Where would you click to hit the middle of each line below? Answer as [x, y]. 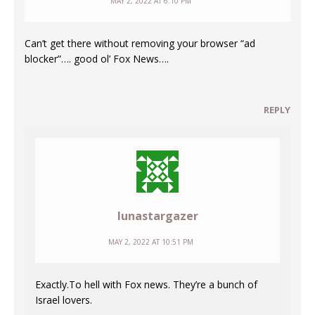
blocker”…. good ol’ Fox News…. [97, 59]
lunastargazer [157, 216]
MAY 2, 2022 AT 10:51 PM [150, 242]
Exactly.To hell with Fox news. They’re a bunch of [146, 285]
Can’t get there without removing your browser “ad [140, 44]
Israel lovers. [64, 300]
